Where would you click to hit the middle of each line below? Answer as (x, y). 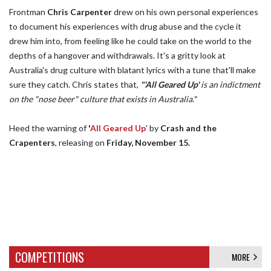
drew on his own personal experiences (185, 12)
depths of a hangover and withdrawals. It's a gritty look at (117, 55)
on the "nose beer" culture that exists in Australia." (103, 99)
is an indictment (230, 84)
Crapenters (32, 142)
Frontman (28, 12)
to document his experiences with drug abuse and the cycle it (125, 26)
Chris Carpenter (80, 12)
